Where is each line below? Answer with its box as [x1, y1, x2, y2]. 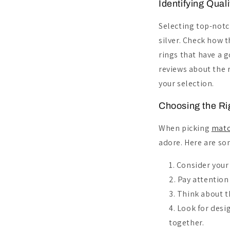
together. [169, 217, 204, 228]
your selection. [159, 78, 214, 89]
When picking [159, 122, 212, 133]
